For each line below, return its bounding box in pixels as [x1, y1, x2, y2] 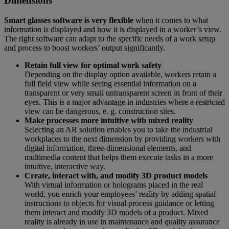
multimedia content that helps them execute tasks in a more [25, 153, 213, 162]
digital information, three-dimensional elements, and [25, 144, 191, 153]
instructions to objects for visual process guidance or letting [25, 199, 214, 208]
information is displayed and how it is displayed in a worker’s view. [4, 25, 221, 34]
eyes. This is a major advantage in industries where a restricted [25, 98, 225, 107]
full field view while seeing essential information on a [25, 79, 196, 88]
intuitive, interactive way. [25, 162, 105, 171]
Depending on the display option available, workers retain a [25, 70, 216, 79]
